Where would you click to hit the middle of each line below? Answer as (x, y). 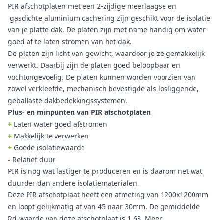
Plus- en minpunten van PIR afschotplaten (79, 112)
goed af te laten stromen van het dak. (70, 41)
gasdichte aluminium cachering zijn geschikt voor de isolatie (109, 18)
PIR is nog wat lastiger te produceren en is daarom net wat (105, 171)
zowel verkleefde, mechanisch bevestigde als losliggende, (103, 89)
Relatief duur (34, 159)
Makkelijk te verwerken (50, 136)
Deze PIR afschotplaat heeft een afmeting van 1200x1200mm (108, 195)
